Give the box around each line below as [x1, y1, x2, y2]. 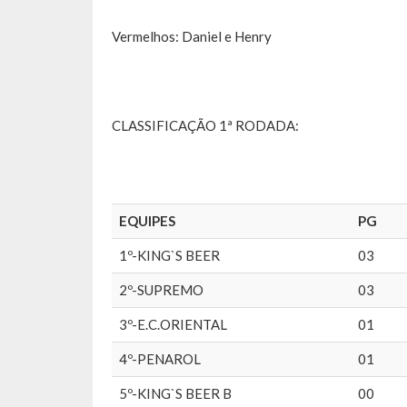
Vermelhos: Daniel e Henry [112, 28, 272, 45]
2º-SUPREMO [119, 282, 203, 299]
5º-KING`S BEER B [119, 385, 232, 402]
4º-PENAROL [119, 351, 201, 368]
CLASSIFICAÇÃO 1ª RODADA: [112, 117, 299, 134]
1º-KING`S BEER [119, 247, 220, 264]
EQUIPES [119, 213, 175, 230]
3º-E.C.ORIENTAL [119, 316, 227, 333]
